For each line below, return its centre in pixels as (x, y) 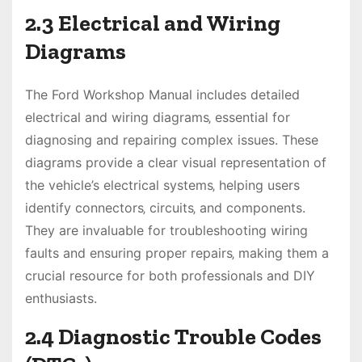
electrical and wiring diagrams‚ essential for (158, 118)
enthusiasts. (61, 299)
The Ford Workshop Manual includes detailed (162, 95)
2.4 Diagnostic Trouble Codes (173, 337)
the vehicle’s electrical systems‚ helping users (162, 185)
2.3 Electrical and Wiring (153, 23)
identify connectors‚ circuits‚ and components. (165, 208)
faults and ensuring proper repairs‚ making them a (177, 253)
